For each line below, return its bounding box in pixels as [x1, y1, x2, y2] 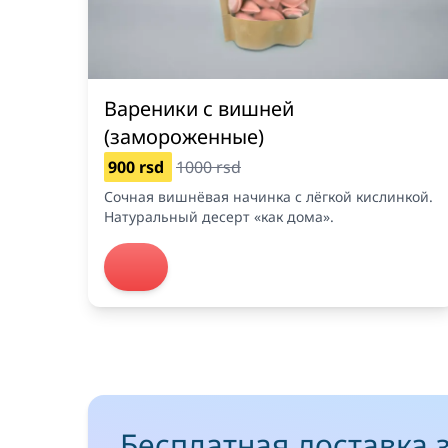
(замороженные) [104, 122, 264, 150]
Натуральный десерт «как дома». [104, 206, 334, 226]
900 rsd [108, 155, 168, 178]
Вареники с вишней [104, 94, 294, 122]
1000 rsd [176, 155, 241, 178]
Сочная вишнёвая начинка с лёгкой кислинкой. [104, 186, 433, 206]
